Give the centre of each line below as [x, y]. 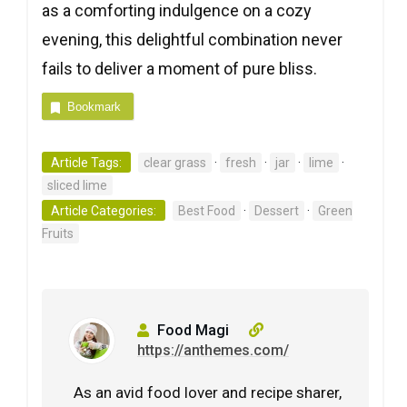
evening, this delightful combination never [192, 40]
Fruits [58, 234]
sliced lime [77, 186]
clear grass [175, 163]
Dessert [277, 211]
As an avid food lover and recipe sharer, [208, 393]
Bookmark [94, 106]
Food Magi [191, 331]
